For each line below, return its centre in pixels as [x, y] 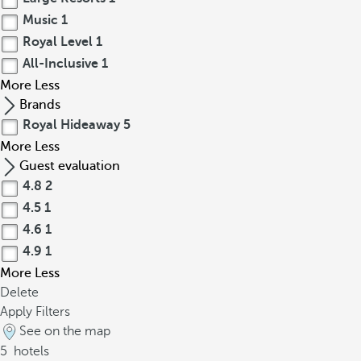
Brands [40, 105]
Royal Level [58, 42]
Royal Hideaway [71, 125]
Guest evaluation [70, 166]
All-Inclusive [60, 64]
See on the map [65, 331]
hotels [30, 351]
